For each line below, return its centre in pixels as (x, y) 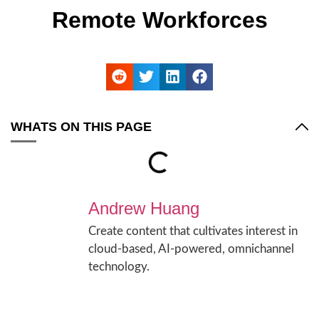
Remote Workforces (159, 20)
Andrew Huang (144, 208)
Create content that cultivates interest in (193, 231)
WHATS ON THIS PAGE (81, 126)
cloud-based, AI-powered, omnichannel (191, 249)
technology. (119, 266)
